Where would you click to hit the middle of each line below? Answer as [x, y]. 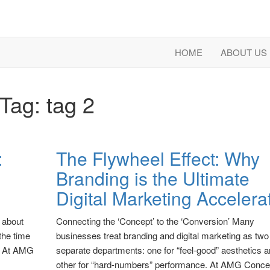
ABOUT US [244, 52]
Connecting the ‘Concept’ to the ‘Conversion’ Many [155, 221]
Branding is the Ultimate [152, 178]
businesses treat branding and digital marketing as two [162, 235]
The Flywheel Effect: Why [158, 158]
